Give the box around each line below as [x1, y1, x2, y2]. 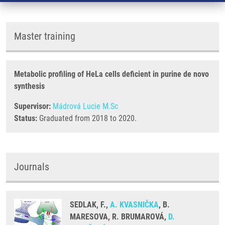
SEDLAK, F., [70, 200, 110, 209]
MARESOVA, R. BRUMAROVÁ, [70, 212, 168, 221]
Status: [14, 114, 37, 123]
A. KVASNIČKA [110, 200, 159, 209]
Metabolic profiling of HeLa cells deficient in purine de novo [14, 69, 209, 79]
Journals [14, 161, 49, 173]
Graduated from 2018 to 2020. [37, 114, 137, 123]
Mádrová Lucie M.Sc [53, 101, 118, 111]
